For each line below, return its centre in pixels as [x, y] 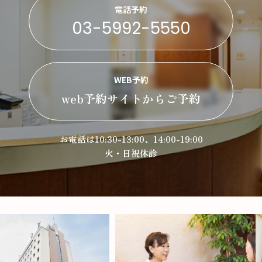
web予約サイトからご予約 [131, 98]
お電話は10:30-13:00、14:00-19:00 [131, 139]
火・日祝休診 [131, 153]
